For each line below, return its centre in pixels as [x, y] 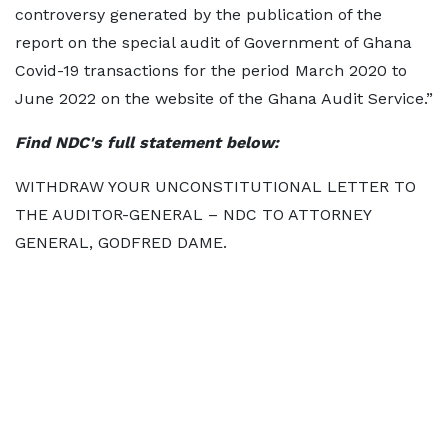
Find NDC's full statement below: [147, 142]
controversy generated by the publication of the [198, 14]
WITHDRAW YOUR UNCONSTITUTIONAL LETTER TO [215, 186]
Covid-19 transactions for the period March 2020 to [211, 70]
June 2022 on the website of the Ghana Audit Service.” [224, 98]
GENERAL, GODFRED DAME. [121, 242]
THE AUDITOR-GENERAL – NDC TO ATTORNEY [193, 214]
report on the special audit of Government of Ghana [213, 42]
